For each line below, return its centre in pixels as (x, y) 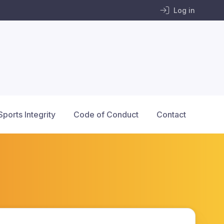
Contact (171, 114)
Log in (184, 10)
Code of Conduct (106, 114)
